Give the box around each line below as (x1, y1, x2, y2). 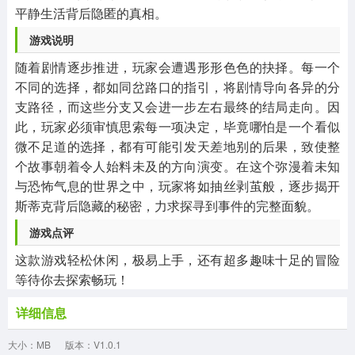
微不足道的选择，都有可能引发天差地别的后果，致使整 (14, 136, 341, 155)
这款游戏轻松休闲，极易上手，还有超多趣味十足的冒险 (14, 250, 341, 269)
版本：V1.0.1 (65, 337, 121, 351)
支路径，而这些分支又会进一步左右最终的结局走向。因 (14, 97, 341, 116)
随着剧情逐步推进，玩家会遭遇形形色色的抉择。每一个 (14, 57, 341, 76)
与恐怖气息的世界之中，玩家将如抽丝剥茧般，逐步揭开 (14, 176, 341, 195)
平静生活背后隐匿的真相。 (14, 3, 167, 22)
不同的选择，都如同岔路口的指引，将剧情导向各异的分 (14, 77, 341, 96)
